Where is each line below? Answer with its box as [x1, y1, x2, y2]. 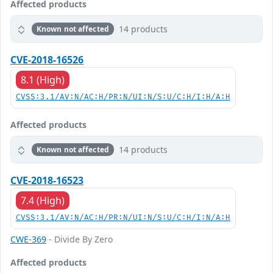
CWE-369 [10, 233, 46, 245]
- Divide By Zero [46, 233, 113, 245]
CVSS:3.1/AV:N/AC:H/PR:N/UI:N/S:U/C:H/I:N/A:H [16, 213, 230, 222]
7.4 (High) [21, 194, 65, 207]
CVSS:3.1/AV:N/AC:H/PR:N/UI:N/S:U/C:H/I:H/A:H [16, 93, 230, 102]
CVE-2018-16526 [10, 53, 83, 66]
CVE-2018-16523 [10, 174, 83, 187]
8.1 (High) [21, 73, 65, 87]
